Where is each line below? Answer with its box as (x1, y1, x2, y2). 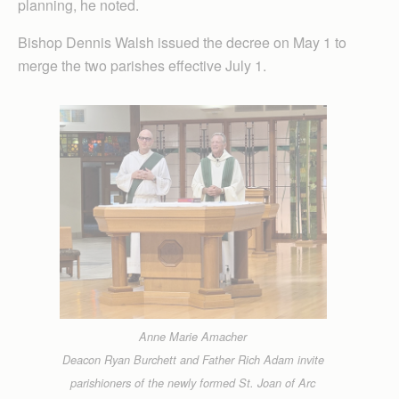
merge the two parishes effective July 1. (18, 54, 266, 76)
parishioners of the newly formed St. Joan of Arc (70, 374, 315, 391)
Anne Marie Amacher (139, 328, 247, 345)
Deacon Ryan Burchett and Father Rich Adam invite (61, 351, 324, 368)
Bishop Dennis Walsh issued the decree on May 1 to (18, 31, 346, 53)
